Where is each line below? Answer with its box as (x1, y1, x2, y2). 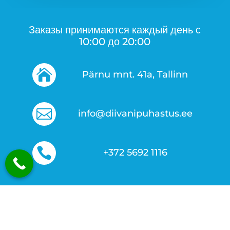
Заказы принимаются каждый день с (29, 24, 201, 36)
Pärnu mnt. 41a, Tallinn (82, 69, 188, 81)
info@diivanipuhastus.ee (78, 108, 193, 120)
